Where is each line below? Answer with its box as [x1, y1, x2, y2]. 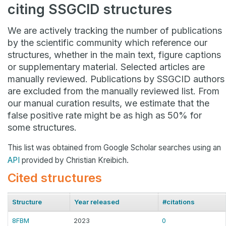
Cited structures [8, 171, 102, 186]
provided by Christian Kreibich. [20, 155, 129, 165]
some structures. [8, 122, 77, 133]
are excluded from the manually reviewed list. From [8, 86, 219, 97]
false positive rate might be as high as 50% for [8, 110, 202, 121]
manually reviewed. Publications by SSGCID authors [8, 74, 224, 85]
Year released [74, 198, 120, 206]
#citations [162, 198, 195, 206]
